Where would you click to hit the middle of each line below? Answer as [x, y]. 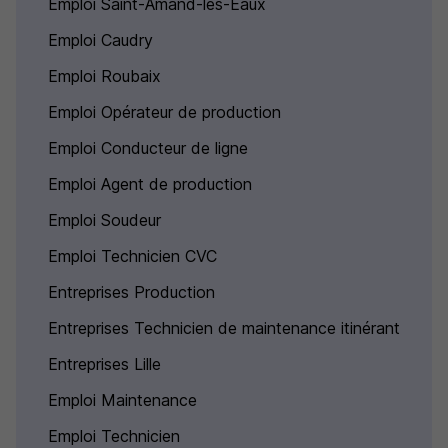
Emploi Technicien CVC [132, 256]
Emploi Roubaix [104, 76]
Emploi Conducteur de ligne [148, 148]
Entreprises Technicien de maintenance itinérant [224, 328]
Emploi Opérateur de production [164, 112]
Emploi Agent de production [150, 184]
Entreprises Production [131, 292]
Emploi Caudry [100, 40]
